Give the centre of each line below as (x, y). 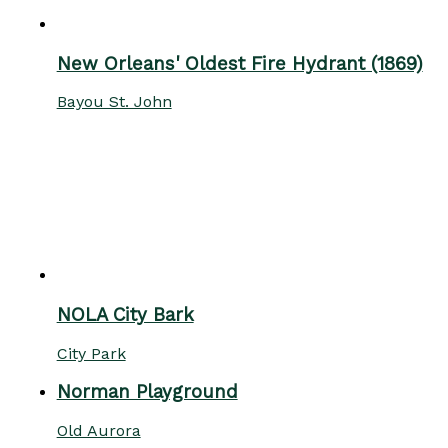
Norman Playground (147, 392)
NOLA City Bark (125, 315)
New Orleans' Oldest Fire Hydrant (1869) (239, 63)
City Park (91, 353)
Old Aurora (98, 431)
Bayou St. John (114, 102)
